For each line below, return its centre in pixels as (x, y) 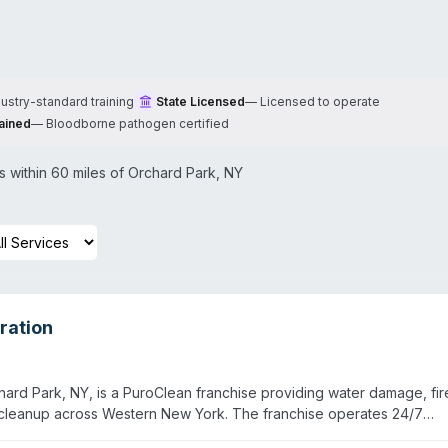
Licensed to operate (320, 101)
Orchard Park (172, 172)
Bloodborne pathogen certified (137, 123)
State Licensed (200, 101)
